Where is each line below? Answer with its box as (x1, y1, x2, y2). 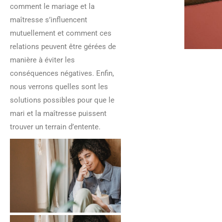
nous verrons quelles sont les (10, 82, 108, 91)
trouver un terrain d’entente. (10, 122, 101, 131)
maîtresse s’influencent (10, 15, 87, 24)
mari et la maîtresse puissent (10, 109, 107, 118)
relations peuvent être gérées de (10, 42, 116, 51)
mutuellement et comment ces (10, 28, 111, 38)
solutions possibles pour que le (10, 95, 114, 105)
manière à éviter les (10, 55, 75, 64)
